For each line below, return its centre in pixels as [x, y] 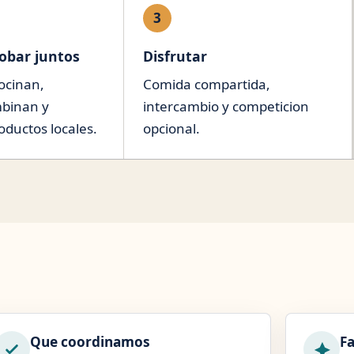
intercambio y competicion [226, 106]
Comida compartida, [206, 84]
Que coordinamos [90, 342]
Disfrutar [175, 56]
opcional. [171, 128]
